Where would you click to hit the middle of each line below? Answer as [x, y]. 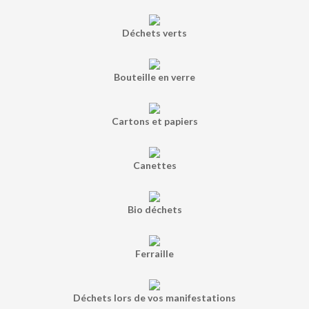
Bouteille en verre [154, 77]
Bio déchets [154, 209]
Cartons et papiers [154, 121]
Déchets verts [154, 32]
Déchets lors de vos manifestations [154, 297]
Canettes [154, 165]
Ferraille [154, 253]
